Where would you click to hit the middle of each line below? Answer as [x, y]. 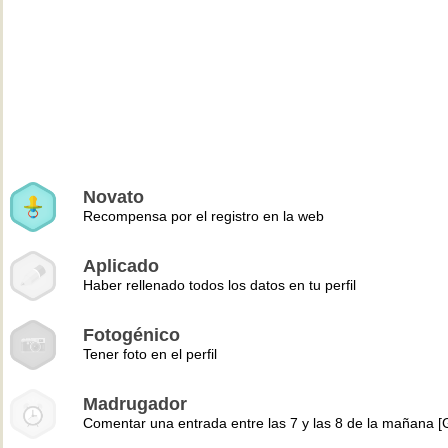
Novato [113, 197]
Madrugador [135, 404]
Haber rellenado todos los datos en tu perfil [219, 285]
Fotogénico [131, 335]
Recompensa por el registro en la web [203, 216]
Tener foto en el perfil [150, 354]
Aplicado [121, 266]
